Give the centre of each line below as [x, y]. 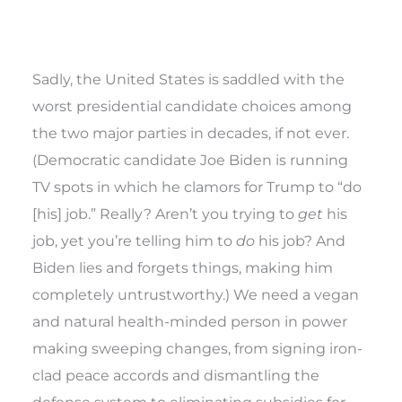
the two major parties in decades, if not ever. [191, 132]
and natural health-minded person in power [190, 321]
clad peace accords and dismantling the [176, 375]
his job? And [301, 240]
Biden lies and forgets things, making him [183, 267]
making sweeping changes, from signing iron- [198, 348]
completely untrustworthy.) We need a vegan [196, 294]
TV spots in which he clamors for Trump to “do [197, 186]
